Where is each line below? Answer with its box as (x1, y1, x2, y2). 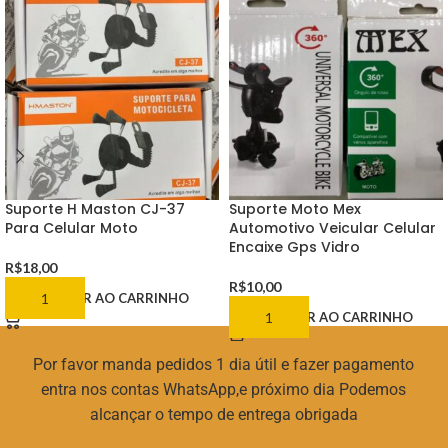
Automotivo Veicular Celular (229, 218, 436, 239)
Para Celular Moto (5, 218, 138, 239)
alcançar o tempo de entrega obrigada (89, 405, 358, 425)
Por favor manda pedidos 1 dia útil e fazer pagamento (33, 355, 415, 375)
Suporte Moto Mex (229, 199, 361, 220)
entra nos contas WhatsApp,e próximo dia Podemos (41, 380, 407, 400)
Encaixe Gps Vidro (229, 237, 360, 258)
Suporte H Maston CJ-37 (5, 199, 185, 220)
